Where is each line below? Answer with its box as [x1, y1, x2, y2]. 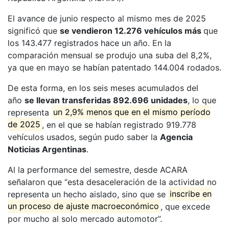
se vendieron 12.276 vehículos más [60, 25, 203, 36]
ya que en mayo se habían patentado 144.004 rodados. [8, 62, 221, 73]
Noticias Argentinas [8, 144, 86, 154]
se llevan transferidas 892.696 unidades [25, 95, 188, 105]
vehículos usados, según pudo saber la [8, 131, 160, 142]
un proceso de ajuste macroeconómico [8, 201, 159, 212]
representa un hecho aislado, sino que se [8, 189, 168, 199]
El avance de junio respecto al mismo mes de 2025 [8, 13, 206, 24]
